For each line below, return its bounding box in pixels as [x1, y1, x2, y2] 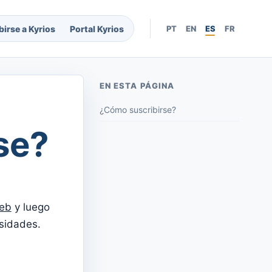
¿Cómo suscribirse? [100, 104, 177, 115]
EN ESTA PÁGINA [100, 81, 174, 91]
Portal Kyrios [70, 23, 124, 34]
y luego [11, 201, 50, 214]
